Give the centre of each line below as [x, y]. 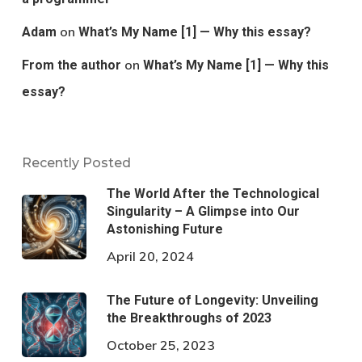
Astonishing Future [164, 229]
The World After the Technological [213, 194]
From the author [71, 65]
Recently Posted [76, 163]
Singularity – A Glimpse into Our [203, 212]
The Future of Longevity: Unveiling [212, 301]
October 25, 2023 [160, 345]
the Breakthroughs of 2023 [189, 318]
